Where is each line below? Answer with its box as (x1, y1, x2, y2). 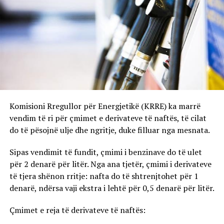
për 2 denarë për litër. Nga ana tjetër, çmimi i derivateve (9, 158, 211, 169)
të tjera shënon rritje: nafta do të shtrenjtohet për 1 (9, 170, 198, 181)
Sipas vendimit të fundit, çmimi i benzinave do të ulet (9, 146, 202, 157)
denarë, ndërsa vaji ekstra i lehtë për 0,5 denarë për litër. (9, 182, 214, 193)
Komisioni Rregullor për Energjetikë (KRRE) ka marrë (9, 100, 200, 111)
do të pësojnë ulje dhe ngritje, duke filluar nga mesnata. (9, 124, 210, 135)
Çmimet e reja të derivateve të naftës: (9, 204, 145, 215)
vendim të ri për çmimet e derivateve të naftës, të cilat (9, 112, 206, 123)
